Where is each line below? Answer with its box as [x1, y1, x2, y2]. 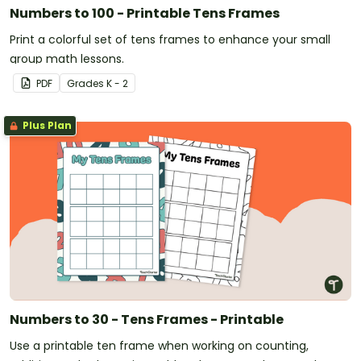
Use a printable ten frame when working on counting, [10, 337, 309, 354]
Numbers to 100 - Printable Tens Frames [10, 3, 280, 23]
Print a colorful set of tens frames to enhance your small [10, 31, 330, 48]
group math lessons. [10, 50, 124, 67]
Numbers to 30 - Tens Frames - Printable [10, 309, 284, 329]
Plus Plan [20, 118, 72, 132]
